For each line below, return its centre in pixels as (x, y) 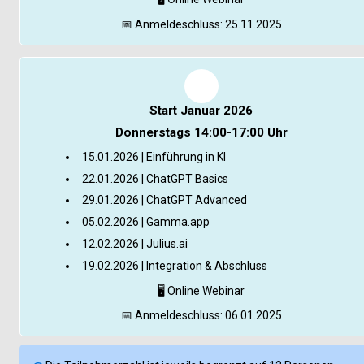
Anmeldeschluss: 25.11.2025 (207, 24)
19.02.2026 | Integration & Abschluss (175, 266)
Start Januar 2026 (201, 110)
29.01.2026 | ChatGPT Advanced (165, 200)
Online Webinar (205, 290)
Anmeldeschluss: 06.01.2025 (207, 315)
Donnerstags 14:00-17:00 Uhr (201, 133)
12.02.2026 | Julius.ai (135, 244)
